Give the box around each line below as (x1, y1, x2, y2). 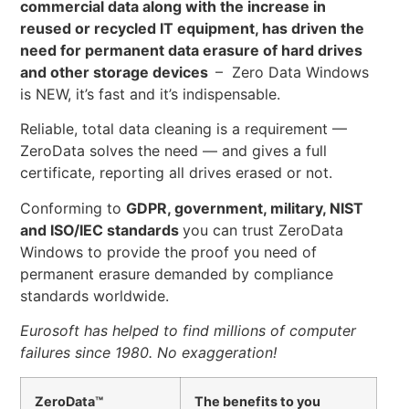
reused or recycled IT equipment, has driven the (20, 18, 365, 37)
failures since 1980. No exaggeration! (20, 343, 278, 362)
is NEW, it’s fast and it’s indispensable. (20, 84, 281, 103)
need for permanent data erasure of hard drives (20, 40, 363, 59)
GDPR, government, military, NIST (126, 198, 364, 217)
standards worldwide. (20, 286, 170, 305)
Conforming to (20, 198, 127, 217)
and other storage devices (20, 62, 216, 81)
